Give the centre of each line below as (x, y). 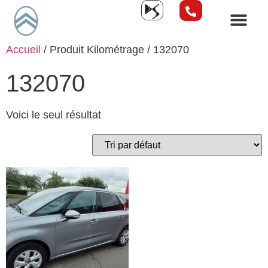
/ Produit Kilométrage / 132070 (115, 49)
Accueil (23, 49)
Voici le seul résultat (54, 115)
